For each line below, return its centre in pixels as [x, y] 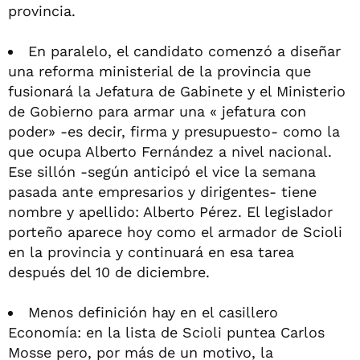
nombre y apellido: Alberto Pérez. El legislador [170, 211]
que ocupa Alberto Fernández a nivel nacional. [170, 151]
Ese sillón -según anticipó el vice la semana [162, 171]
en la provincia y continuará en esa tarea [151, 252]
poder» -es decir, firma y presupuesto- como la [174, 131]
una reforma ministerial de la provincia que [160, 71]
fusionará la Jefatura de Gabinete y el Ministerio [177, 91]
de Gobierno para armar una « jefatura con [157, 111]
